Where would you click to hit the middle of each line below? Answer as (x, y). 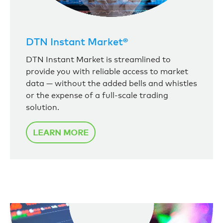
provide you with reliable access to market (107, 72)
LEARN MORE (61, 133)
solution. (43, 108)
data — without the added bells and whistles (111, 84)
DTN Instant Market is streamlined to (98, 60)
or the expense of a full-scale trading (97, 96)
